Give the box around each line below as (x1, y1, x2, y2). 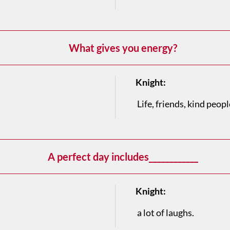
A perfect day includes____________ (47, 150, 198, 163)
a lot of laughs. (136, 207, 194, 219)
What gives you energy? (68, 42, 177, 54)
